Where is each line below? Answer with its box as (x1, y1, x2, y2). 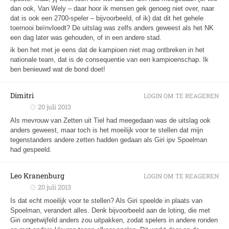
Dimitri (10, 90, 34, 100)
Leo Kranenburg (10, 170, 64, 180)
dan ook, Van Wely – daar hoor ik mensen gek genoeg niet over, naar (10, 4, 214, 12)
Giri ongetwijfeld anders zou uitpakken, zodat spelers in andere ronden (10, 216, 218, 224)
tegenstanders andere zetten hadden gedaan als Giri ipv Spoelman (10, 135, 207, 144)
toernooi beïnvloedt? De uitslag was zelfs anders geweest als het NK (10, 24, 214, 32)
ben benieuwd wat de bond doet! (10, 65, 105, 73)
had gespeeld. (10, 145, 52, 153)
